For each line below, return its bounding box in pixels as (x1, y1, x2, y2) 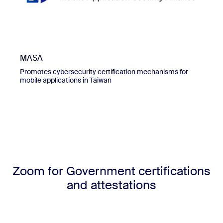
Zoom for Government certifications (12, 163, 211, 179)
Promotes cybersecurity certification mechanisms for (20, 67, 188, 77)
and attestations (67, 177, 156, 193)
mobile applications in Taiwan (20, 76, 111, 85)
